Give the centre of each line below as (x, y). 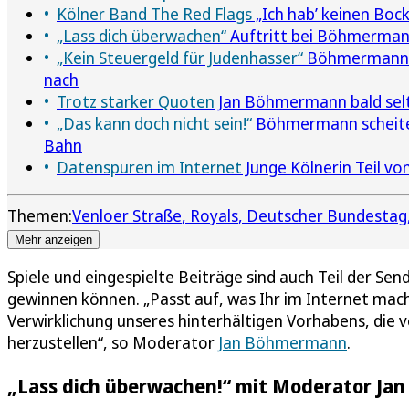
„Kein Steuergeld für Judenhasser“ (180, 58)
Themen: (40, 216)
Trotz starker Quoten (136, 102)
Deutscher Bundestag (327, 216)
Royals (214, 216)
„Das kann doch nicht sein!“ (154, 124)
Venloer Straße (127, 216)
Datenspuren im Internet (149, 168)
